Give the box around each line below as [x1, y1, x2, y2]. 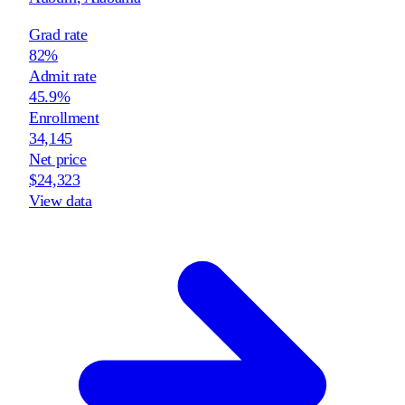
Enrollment [29, 108, 99, 127]
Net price [29, 149, 87, 168]
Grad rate [29, 24, 88, 43]
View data [29, 191, 92, 210]
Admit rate [29, 66, 97, 85]
